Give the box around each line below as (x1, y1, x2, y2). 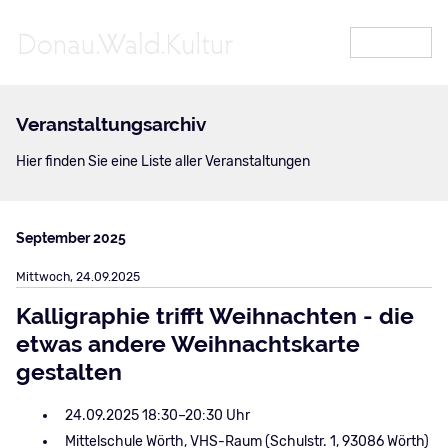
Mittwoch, (15, 270, 76, 285)
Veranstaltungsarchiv (15, 113, 206, 136)
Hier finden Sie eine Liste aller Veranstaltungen (15, 153, 310, 170)
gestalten (15, 359, 122, 386)
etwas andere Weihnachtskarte (15, 331, 360, 358)
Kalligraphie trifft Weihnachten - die (15, 303, 414, 330)
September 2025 (15, 230, 126, 247)
